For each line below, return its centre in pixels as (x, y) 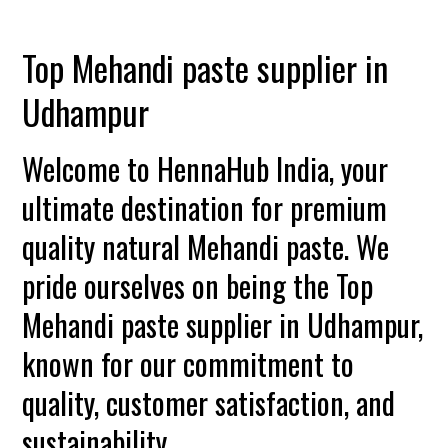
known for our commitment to (188, 363)
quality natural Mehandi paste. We (206, 246)
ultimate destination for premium (205, 207)
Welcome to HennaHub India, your (205, 168)
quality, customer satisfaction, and (209, 402)
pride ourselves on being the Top (198, 285)
